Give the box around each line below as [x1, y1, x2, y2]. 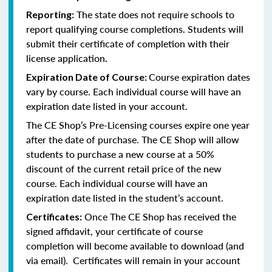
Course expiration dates [149, 69, 250, 84]
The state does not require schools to [74, 7, 234, 21]
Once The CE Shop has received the [82, 209, 236, 223]
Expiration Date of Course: [26, 70, 149, 83]
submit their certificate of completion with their [26, 36, 229, 50]
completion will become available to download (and [26, 238, 244, 253]
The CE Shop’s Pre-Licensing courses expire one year [26, 117, 250, 132]
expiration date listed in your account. [26, 98, 190, 113]
